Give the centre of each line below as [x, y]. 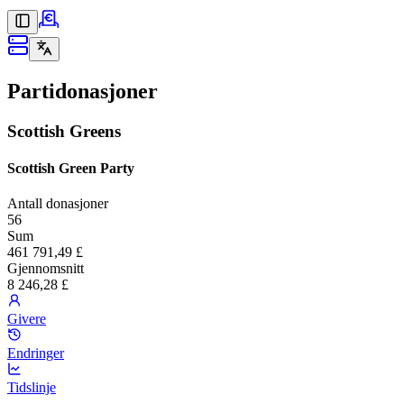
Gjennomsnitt [46, 269]
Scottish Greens [64, 131]
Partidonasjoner [83, 91]
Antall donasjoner [58, 204]
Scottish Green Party [71, 169]
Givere [27, 319]
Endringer [36, 353]
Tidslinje [32, 388]
